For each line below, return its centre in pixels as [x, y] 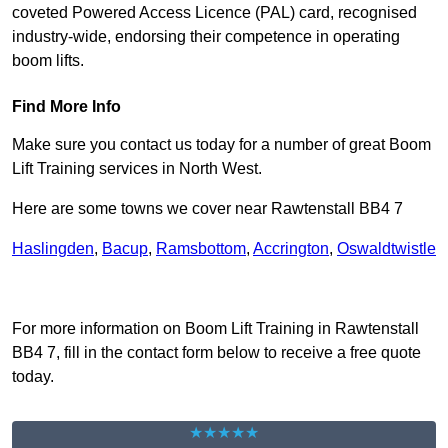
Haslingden [53, 249]
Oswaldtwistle [386, 249]
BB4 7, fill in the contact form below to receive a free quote [216, 353]
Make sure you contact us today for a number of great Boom [221, 145]
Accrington [291, 249]
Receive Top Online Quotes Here [224, 289]
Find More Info [66, 107]
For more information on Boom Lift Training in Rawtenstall [215, 329]
